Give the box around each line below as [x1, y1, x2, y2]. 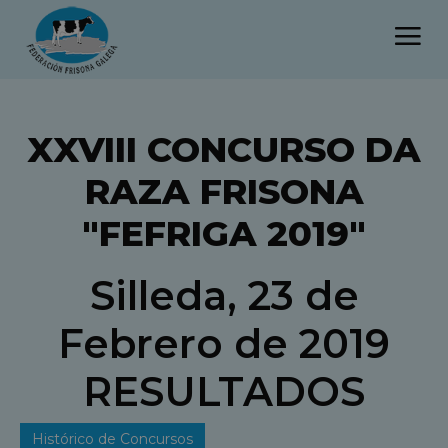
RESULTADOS [83, 366, 365, 416]
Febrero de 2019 [58, 318, 390, 368]
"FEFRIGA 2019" [82, 211, 366, 255]
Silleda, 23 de [89, 270, 359, 320]
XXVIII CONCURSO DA [27, 127, 421, 171]
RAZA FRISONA [84, 169, 364, 213]
